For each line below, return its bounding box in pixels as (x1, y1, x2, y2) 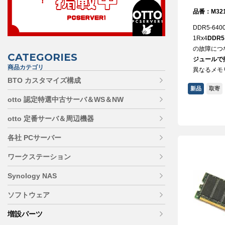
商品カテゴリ (8, 64, 44, 71)
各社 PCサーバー (8, 134, 61, 142)
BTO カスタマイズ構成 (8, 76, 81, 85)
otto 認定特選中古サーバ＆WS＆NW (8, 95, 124, 104)
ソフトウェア (8, 191, 50, 199)
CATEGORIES (8, 51, 77, 64)
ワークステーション (8, 153, 71, 161)
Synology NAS (8, 172, 57, 180)
